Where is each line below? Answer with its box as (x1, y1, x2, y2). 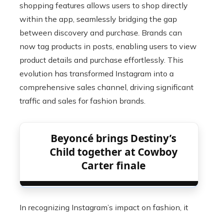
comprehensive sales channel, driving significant (19, 82, 194, 92)
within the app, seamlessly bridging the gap (19, 14, 177, 24)
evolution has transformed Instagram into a (19, 69, 174, 78)
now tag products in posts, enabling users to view (19, 41, 197, 51)
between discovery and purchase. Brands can (19, 28, 182, 37)
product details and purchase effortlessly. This (19, 55, 183, 65)
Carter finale (81, 159, 145, 172)
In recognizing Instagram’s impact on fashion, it (19, 202, 188, 212)
